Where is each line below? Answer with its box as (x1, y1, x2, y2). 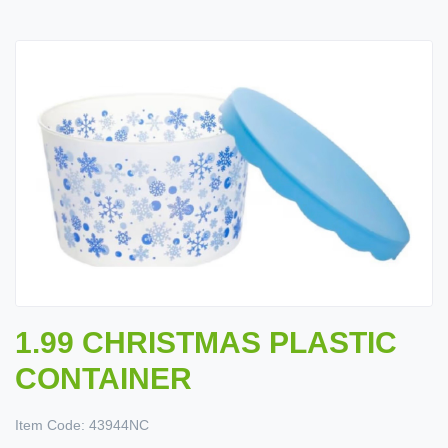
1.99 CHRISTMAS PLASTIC (15, 326, 397, 360)
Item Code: (15, 417, 85, 434)
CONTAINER (15, 362, 192, 396)
